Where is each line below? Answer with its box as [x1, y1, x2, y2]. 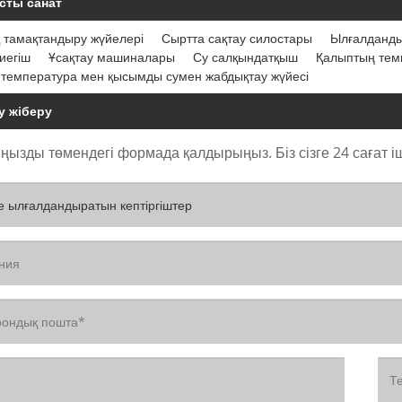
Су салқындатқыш [193, 48, 299, 66]
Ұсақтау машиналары [48, 48, 176, 66]
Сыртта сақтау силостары [162, 30, 313, 48]
